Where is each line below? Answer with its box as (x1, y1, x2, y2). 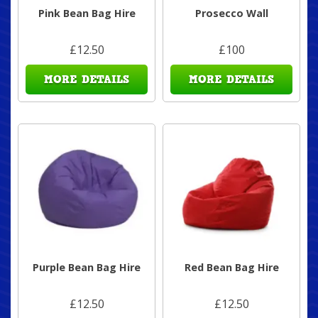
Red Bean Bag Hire (184, 261, 279, 275)
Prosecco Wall (194, 6, 268, 21)
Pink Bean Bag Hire (38, 6, 136, 21)
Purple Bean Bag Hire (33, 261, 141, 275)
